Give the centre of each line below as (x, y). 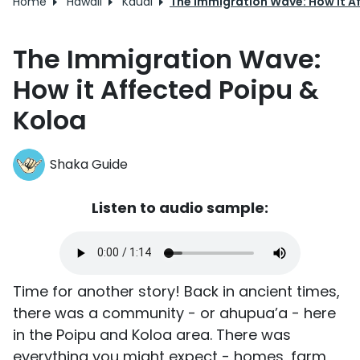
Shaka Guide (89, 164)
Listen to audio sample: (180, 207)
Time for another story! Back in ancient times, (176, 291)
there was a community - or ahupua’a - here (174, 313)
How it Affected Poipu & (166, 89)
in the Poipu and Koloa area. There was (152, 334)
